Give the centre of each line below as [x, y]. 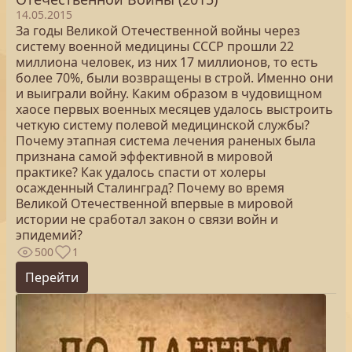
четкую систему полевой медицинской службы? [163, 125]
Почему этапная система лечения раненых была [166, 141]
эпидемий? [49, 235]
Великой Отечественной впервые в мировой [154, 203]
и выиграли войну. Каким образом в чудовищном [169, 93]
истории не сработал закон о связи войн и [147, 219]
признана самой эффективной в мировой [144, 156]
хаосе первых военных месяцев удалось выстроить [174, 109]
